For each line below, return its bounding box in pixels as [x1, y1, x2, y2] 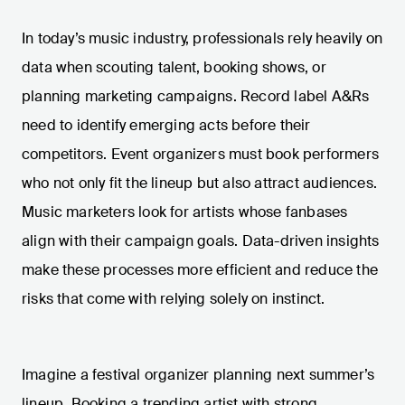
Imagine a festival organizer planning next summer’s [22, 365, 375, 385]
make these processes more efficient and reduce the [22, 260, 379, 280]
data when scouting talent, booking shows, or [22, 58, 326, 78]
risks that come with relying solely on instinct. [22, 289, 325, 309]
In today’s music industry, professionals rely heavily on [22, 29, 383, 49]
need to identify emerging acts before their [22, 116, 311, 136]
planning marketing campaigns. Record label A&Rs [22, 87, 370, 107]
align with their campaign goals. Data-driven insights [22, 231, 380, 251]
